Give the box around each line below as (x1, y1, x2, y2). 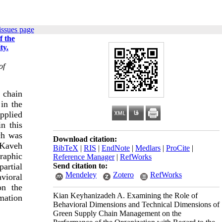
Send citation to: (53, 162, 108, 170)
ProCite (166, 144, 190, 152)
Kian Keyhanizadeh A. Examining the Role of (53, 191, 198, 200)
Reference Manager (53, 153, 114, 161)
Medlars (135, 144, 161, 152)
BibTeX (53, 144, 78, 152)
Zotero (113, 170, 134, 179)
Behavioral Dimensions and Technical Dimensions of (53, 200, 220, 209)
